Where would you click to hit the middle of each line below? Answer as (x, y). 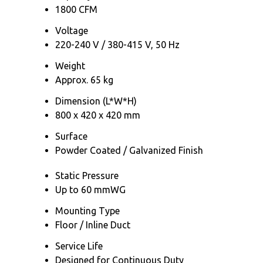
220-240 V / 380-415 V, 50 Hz (117, 44)
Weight (70, 65)
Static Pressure (87, 175)
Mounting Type (87, 210)
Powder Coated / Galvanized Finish (129, 150)
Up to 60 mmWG (90, 189)
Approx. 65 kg (84, 80)
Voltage (72, 30)
